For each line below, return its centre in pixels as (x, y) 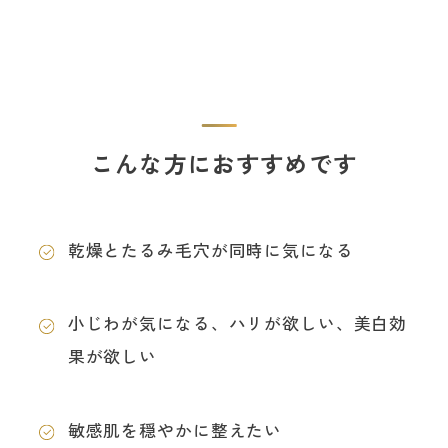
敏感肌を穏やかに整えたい (175, 429)
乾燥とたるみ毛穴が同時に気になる (210, 249)
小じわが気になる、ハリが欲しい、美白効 (237, 323)
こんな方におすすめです (224, 163)
